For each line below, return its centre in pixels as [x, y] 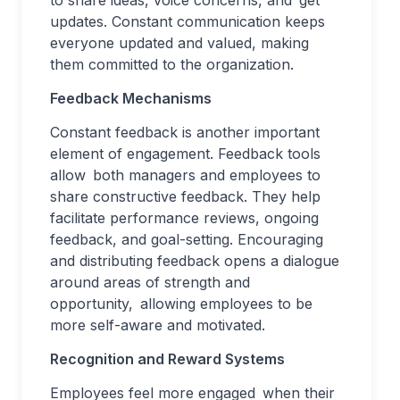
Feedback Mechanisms [133, 98]
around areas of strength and [150, 282]
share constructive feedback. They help [185, 196]
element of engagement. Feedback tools [185, 154]
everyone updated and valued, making [179, 43]
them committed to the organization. [172, 64]
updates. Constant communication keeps [187, 21]
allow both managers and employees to [185, 175]
